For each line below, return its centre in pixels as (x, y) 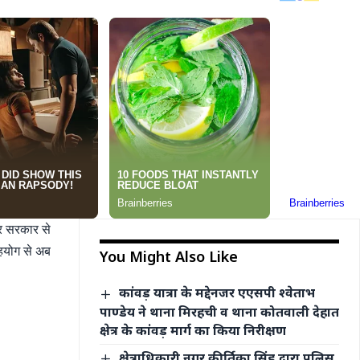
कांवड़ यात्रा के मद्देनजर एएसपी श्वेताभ (217, 293)
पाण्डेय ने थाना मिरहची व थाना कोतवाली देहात (220, 311)
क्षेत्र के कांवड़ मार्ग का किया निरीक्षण (195, 330)
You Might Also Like (169, 257)
